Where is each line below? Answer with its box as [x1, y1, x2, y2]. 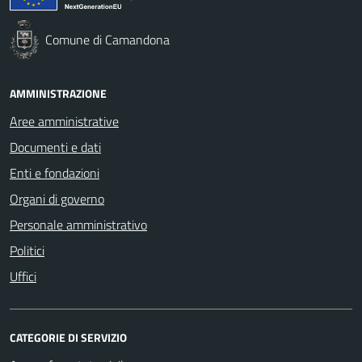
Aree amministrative [10, 111, 119, 131]
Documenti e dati [10, 137, 101, 157]
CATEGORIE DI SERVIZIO [10, 328, 127, 346]
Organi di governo [10, 188, 104, 208]
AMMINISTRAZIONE [10, 84, 107, 102]
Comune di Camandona [45, 29, 170, 49]
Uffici [10, 266, 36, 286]
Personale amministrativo [10, 214, 147, 234]
